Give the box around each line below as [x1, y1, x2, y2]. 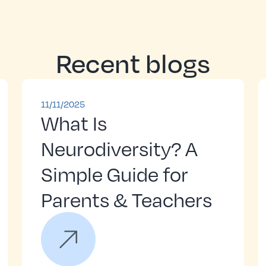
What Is [41, 109, 107, 136]
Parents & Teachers [41, 185, 212, 213]
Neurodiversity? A [41, 134, 198, 161]
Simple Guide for [41, 160, 188, 187]
